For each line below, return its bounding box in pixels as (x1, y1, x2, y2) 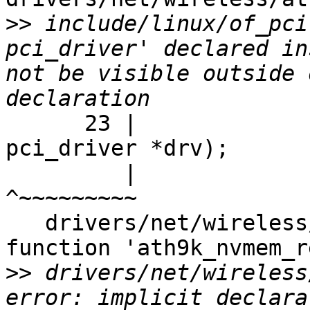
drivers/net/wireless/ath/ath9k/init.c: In (6, 210, 45, 236)
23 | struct (6, 111, 84, 136)
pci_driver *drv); (6, 136, 229, 161)
